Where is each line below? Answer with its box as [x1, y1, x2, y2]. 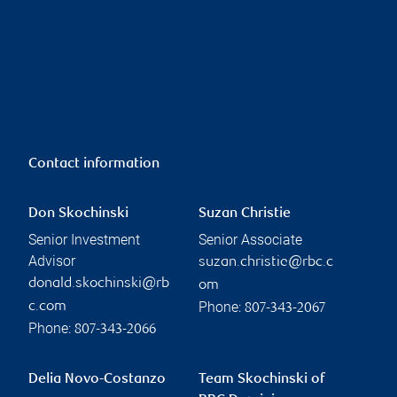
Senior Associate [198, 230, 302, 248]
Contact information [28, 156, 160, 172]
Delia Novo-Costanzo [28, 371, 166, 387]
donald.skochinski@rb [28, 276, 169, 292]
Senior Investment [28, 230, 140, 248]
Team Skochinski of [198, 371, 324, 387]
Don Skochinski [28, 206, 128, 222]
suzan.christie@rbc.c [198, 254, 333, 270]
